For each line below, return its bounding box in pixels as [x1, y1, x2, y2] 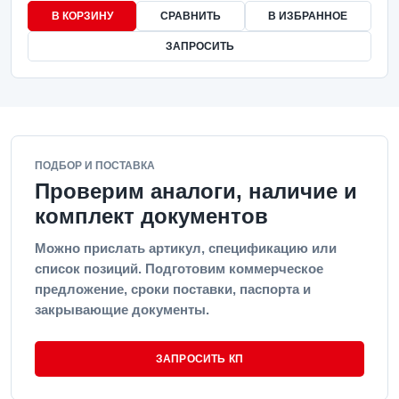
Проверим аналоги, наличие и [35, 179, 357, 203]
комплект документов [35, 204, 268, 228]
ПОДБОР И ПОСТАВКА [35, 159, 155, 172]
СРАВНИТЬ [159, 10, 221, 22]
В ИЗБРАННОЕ [268, 10, 348, 22]
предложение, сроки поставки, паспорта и [35, 281, 311, 297]
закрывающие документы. [35, 302, 209, 317]
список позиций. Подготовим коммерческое [35, 261, 323, 276]
